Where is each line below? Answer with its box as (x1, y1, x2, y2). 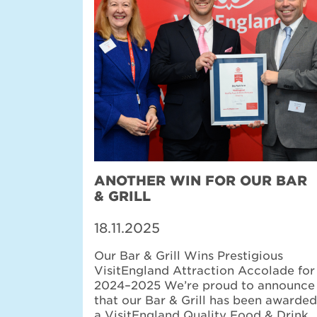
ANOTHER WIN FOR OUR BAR (94, 173, 307, 188)
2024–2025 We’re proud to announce (94, 279, 315, 292)
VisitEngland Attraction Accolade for (94, 264, 315, 277)
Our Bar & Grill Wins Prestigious (94, 249, 283, 263)
